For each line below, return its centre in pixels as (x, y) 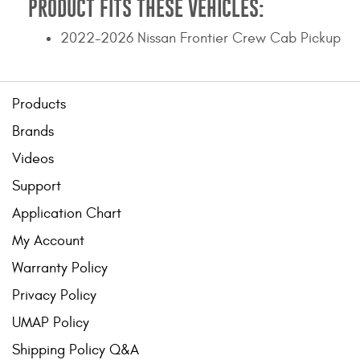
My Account (48, 241)
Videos (33, 159)
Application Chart (67, 214)
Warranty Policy (60, 268)
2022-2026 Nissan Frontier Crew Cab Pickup (200, 39)
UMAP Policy (51, 323)
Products (39, 104)
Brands (33, 132)
